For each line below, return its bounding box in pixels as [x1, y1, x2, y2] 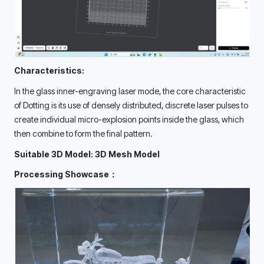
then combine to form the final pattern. [14, 128, 154, 138]
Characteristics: [14, 65, 84, 75]
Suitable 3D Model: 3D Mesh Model [14, 148, 160, 159]
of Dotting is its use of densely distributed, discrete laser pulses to [14, 100, 248, 110]
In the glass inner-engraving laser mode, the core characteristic [14, 85, 246, 96]
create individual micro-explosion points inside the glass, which [14, 114, 244, 124]
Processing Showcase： [14, 169, 117, 180]
